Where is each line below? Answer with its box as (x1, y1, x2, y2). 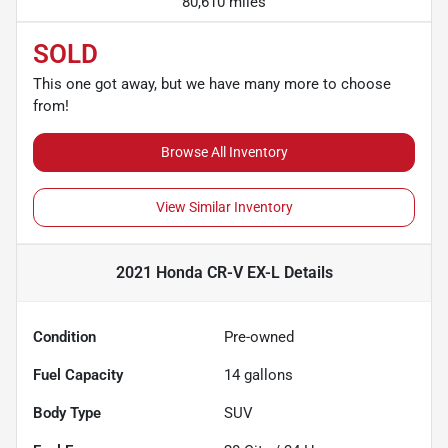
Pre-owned (224, 327, 294, 346)
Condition (33, 327, 96, 346)
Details (279, 262, 333, 282)
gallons (240, 365, 293, 384)
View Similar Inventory (155, 198, 293, 215)
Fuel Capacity (33, 365, 123, 384)
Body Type (33, 403, 101, 422)
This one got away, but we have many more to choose (33, 74, 391, 93)
